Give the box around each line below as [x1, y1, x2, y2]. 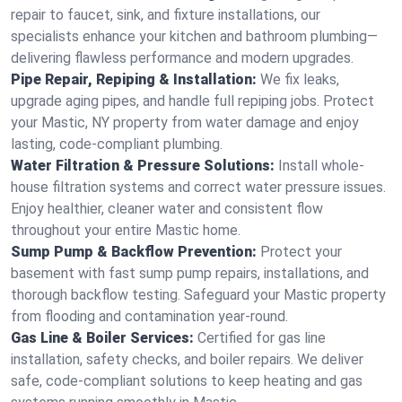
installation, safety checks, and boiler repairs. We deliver [11, 351, 363, 368]
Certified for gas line [197, 329, 326, 346]
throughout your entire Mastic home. [11, 222, 240, 239]
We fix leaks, [260, 71, 339, 88]
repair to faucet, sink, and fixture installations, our [11, 6, 320, 23]
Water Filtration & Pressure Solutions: [11, 157, 275, 174]
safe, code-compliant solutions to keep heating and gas [11, 372, 363, 389]
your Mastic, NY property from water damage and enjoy [11, 114, 359, 131]
